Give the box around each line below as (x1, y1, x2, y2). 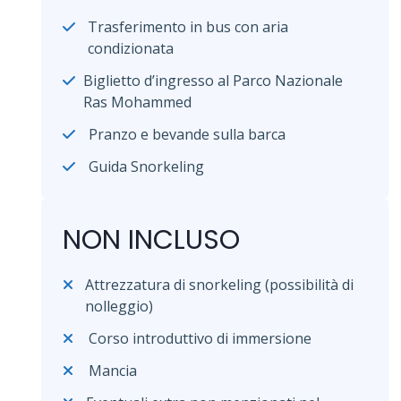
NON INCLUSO (63, 220, 240, 259)
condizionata (88, 38, 175, 58)
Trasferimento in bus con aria (88, 16, 289, 37)
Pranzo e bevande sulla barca (89, 124, 286, 144)
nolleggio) (84, 295, 153, 316)
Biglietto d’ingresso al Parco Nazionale (83, 70, 344, 90)
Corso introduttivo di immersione (89, 328, 311, 348)
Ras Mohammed (83, 91, 192, 112)
